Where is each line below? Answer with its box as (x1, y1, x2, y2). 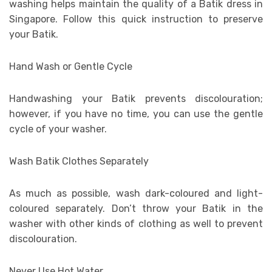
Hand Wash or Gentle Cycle (9, 61, 132, 73)
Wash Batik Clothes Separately (9, 155, 149, 168)
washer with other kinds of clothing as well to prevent (9, 218, 263, 230)
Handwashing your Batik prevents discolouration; (9, 93, 263, 105)
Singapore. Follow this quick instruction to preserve (9, 13, 263, 25)
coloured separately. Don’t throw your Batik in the (9, 203, 263, 215)
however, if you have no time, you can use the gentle (9, 108, 263, 120)
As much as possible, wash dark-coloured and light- (9, 188, 263, 200)
